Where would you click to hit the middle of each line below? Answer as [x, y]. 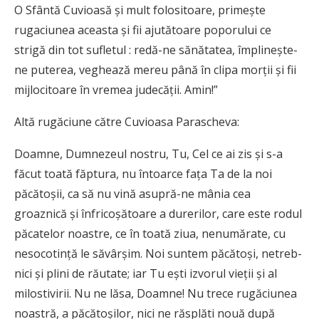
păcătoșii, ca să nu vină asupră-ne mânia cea [132, 194]
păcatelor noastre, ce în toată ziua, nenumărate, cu [150, 234]
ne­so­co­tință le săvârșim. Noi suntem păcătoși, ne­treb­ [158, 254]
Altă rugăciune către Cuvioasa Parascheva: [127, 122]
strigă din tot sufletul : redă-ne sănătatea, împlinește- [156, 50]
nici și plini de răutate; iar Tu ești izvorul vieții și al [146, 274]
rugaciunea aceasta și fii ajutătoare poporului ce [143, 30]
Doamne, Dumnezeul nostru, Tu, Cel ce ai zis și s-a [148, 154]
